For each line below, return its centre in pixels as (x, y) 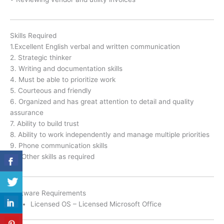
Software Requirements (48, 193)
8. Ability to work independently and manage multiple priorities (110, 135)
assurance (27, 113)
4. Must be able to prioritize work (63, 80)
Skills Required (33, 36)
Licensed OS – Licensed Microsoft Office (96, 204)
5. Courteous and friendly (51, 91)
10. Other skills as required (52, 157)
